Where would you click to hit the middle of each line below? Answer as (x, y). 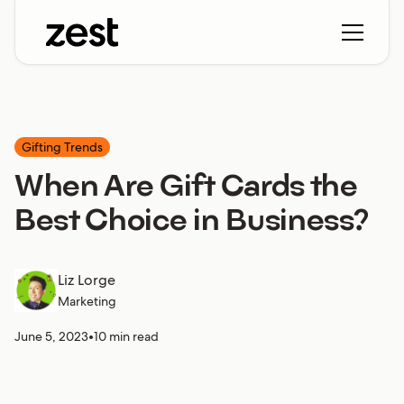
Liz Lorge (87, 280)
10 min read (126, 336)
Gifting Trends (62, 147)
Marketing (87, 301)
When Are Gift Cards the (186, 188)
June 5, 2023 (51, 336)
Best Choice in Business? (192, 222)
